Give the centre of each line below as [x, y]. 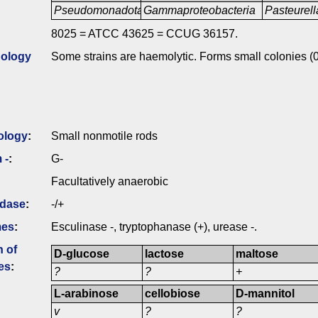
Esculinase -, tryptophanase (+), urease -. [154, 227]
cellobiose [173, 294]
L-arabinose [87, 294]
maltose [257, 254]
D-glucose [82, 254]
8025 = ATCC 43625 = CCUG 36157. [144, 34]
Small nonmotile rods [104, 136]
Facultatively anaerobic [110, 182]
